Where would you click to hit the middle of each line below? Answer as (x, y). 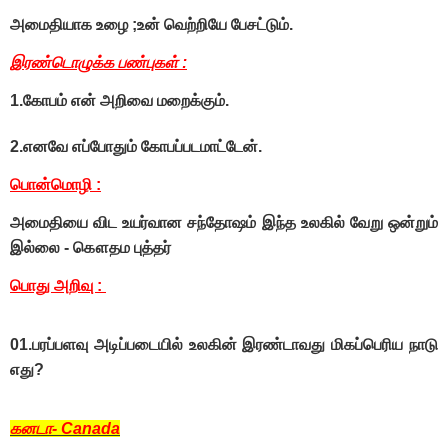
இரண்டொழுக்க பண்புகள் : (98, 63)
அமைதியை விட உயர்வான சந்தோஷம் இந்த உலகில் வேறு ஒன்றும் (224, 223)
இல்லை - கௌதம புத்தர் (90, 248)
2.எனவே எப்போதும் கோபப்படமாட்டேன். (136, 147)
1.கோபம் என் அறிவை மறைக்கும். (119, 101)
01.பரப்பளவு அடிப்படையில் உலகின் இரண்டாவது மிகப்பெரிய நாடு (224, 345)
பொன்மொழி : (55, 185)
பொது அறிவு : (58, 286)
